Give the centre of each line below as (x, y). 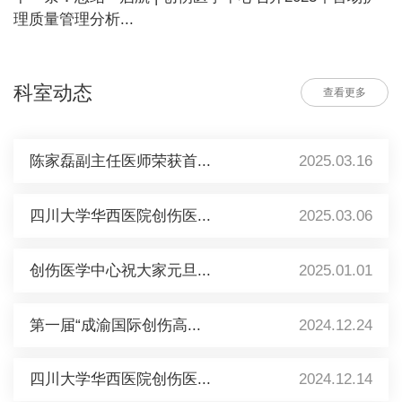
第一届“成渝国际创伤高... (115, 325)
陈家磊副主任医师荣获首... (120, 162)
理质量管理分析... (73, 19)
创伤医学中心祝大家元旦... (120, 270)
